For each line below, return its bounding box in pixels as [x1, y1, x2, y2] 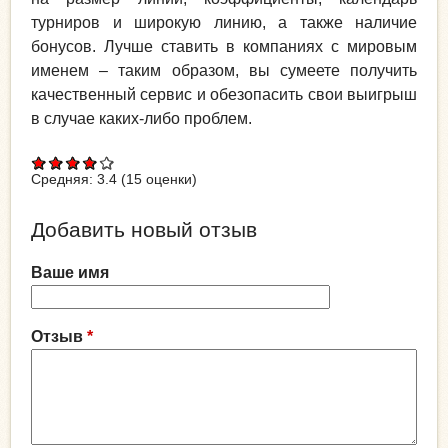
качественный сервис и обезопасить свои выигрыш [31, 85, 417, 103]
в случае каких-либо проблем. [31, 109, 252, 127]
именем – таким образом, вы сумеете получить [31, 61, 417, 79]
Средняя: [31, 171, 97, 187]
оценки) [142, 171, 197, 187]
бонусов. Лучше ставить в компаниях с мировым [31, 37, 417, 55]
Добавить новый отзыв [31, 217, 257, 241]
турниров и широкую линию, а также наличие [31, 13, 417, 31]
